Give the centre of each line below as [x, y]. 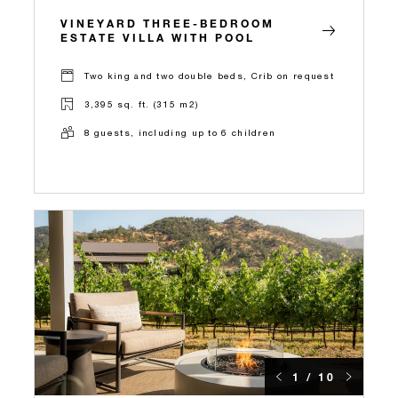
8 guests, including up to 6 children [180, 132]
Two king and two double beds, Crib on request [209, 76]
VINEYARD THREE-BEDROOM [167, 23]
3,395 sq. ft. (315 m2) [141, 104]
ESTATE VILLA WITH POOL [158, 37]
